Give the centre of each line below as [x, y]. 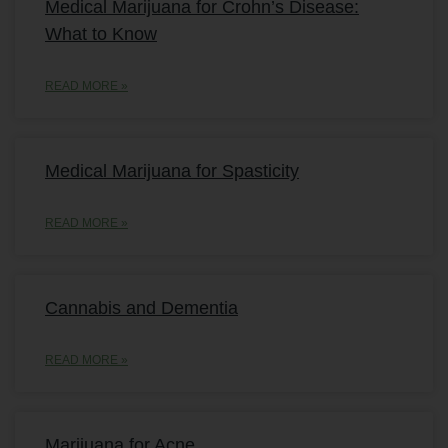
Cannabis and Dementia [141, 308]
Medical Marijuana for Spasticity [172, 171]
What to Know [101, 34]
